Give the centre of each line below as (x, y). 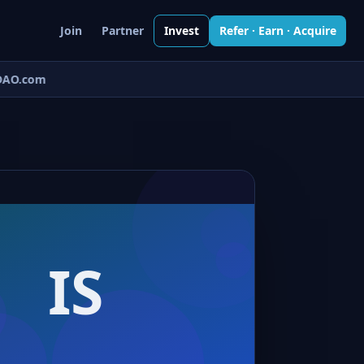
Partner (123, 30)
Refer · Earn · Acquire (278, 30)
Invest (182, 30)
